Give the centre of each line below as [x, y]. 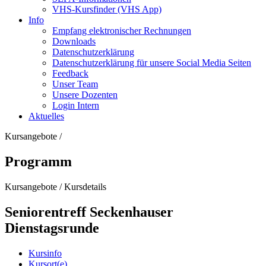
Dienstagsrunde [52, 228]
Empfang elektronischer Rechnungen [122, 31]
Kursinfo [45, 253]
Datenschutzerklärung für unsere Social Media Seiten [152, 63]
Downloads [74, 41]
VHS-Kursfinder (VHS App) [107, 9]
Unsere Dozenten [85, 95]
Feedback [70, 73]
